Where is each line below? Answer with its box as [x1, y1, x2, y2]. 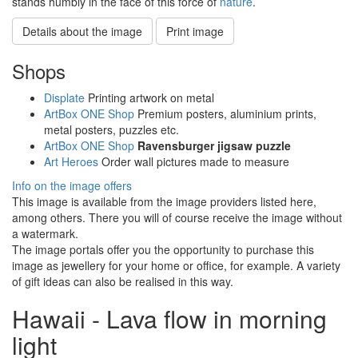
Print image [166, 23, 224, 40]
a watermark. [12, 225, 78, 242]
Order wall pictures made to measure [98, 153, 289, 170]
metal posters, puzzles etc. [44, 121, 179, 138]
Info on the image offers [12, 177, 132, 194]
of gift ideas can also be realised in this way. [12, 273, 233, 290]
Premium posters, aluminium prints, [134, 105, 316, 122]
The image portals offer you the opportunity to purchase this [12, 241, 314, 258]
